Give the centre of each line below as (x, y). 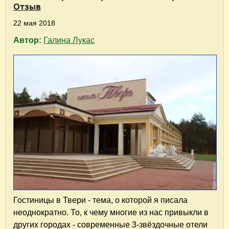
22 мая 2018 (34, 23)
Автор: (28, 40)
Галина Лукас (69, 40)
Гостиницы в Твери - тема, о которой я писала (100, 200)
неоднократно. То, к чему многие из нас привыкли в (111, 213)
